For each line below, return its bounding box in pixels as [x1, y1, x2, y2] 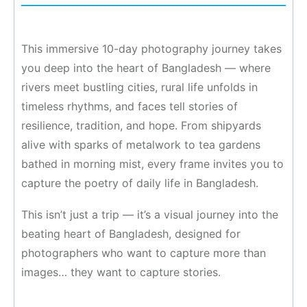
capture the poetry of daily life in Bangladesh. [21, 176, 258, 191]
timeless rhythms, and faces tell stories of [21, 99, 238, 114]
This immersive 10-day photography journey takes [21, 42, 282, 56]
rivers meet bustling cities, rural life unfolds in [21, 80, 258, 95]
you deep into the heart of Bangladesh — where [21, 61, 271, 75]
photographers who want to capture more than [21, 246, 266, 260]
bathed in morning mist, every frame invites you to [21, 157, 284, 171]
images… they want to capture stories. [21, 265, 221, 280]
